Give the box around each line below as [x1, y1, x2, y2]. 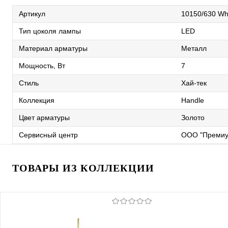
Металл [181, 44, 207, 52]
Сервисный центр [19, 131, 78, 139]
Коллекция [19, 96, 54, 104]
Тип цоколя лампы [19, 27, 81, 35]
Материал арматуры [19, 44, 88, 52]
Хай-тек [181, 79, 207, 87]
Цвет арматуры [19, 113, 70, 122]
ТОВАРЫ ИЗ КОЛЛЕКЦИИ [12, 162, 154, 174]
